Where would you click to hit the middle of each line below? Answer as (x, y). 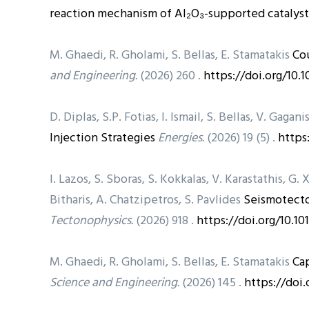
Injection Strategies (102, 138)
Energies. (181, 138)
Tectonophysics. (91, 221)
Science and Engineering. (114, 283)
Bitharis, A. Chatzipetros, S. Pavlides (147, 200)
